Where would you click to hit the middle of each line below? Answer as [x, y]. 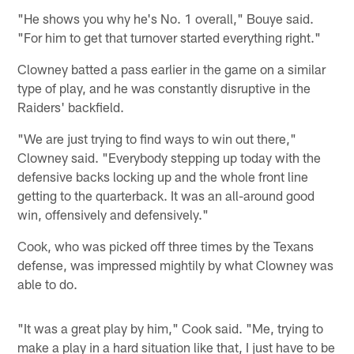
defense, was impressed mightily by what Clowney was [176, 264]
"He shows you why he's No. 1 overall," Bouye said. [166, 18]
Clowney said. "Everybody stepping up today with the [169, 157]
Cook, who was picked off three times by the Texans [166, 245]
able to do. [48, 283]
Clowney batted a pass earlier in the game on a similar [172, 68]
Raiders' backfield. [71, 106]
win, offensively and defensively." [113, 214]
